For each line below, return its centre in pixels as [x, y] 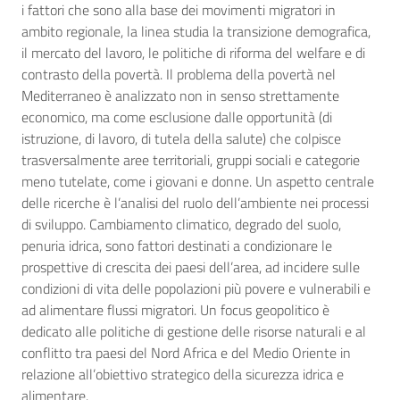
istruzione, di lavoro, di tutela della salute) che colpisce [181, 138]
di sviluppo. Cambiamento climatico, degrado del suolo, [181, 224]
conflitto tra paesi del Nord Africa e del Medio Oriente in [186, 353]
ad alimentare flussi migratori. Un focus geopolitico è [175, 310]
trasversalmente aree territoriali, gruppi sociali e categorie [191, 160]
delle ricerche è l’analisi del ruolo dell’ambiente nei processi [195, 203]
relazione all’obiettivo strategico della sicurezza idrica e [183, 374]
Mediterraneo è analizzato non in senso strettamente [180, 96]
